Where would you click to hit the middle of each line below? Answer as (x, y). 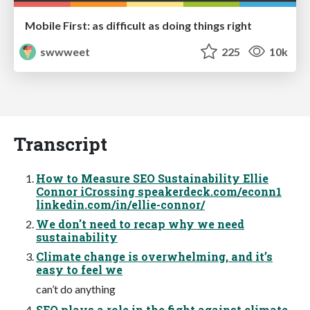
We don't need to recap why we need (140, 224)
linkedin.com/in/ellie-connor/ (120, 205)
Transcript (61, 144)
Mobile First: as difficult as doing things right (138, 25)
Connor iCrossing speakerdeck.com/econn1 (159, 192)
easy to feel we (79, 270)
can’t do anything (76, 289)
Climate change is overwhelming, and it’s (154, 257)
